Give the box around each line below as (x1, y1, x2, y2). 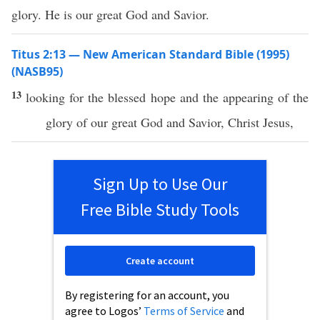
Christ (228, 114, 259, 131)
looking (26, 89, 66, 106)
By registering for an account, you (65, 288, 229, 302)
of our (73, 114, 111, 131)
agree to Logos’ (65, 304, 144, 318)
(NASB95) (11, 64, 63, 79)
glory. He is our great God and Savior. (11, 6, 209, 23)
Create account (126, 254, 194, 267)
